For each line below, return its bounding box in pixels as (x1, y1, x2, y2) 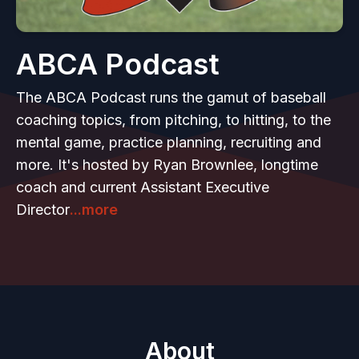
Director (16, 201, 70, 218)
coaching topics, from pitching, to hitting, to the (16, 111, 331, 128)
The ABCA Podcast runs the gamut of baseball (16, 89, 326, 106)
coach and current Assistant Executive (16, 179, 269, 196)
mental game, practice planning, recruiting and (16, 134, 321, 151)
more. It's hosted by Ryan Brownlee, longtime (16, 156, 318, 173)
